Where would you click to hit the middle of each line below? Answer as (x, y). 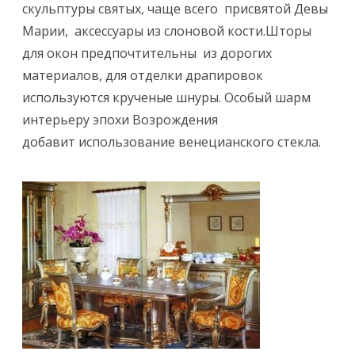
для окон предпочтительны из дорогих (147, 53)
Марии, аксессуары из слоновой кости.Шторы (167, 31)
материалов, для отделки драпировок (143, 75)
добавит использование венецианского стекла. (172, 141)
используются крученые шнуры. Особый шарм (168, 97)
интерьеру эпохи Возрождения (120, 119)
